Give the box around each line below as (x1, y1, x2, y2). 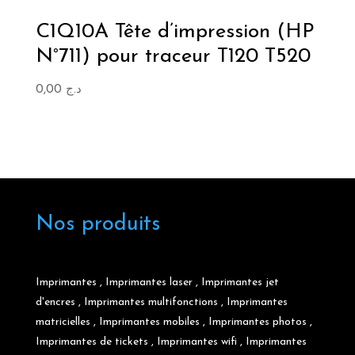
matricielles (35, 316, 90, 329)
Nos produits (35, 213, 160, 235)
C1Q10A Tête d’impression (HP (35, 21, 315, 43)
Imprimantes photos (208, 316, 307, 329)
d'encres (35, 296, 75, 309)
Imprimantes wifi (156, 336, 237, 349)
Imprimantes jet (200, 277, 279, 289)
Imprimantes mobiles (98, 316, 200, 329)
